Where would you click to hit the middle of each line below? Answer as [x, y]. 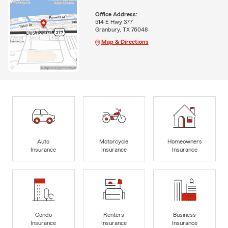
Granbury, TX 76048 [121, 30]
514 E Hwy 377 [114, 22]
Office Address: [116, 15]
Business [185, 215]
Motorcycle [114, 142]
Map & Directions [125, 42]
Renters [114, 215]
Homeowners [184, 142]
